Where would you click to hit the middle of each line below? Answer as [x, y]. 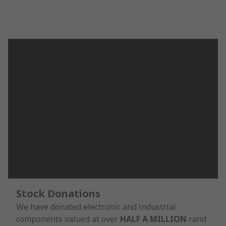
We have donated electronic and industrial [96, 207]
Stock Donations [58, 193]
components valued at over [68, 219]
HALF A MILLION [153, 219]
